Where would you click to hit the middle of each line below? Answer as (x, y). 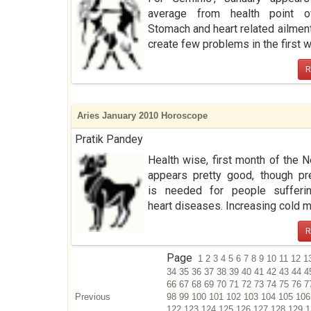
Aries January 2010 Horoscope (142, 116)
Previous (93, 297)
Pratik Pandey (109, 139)
